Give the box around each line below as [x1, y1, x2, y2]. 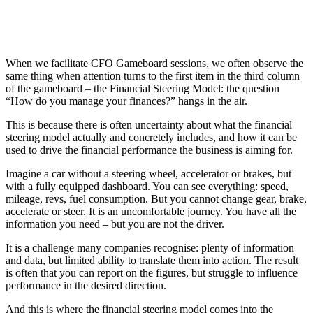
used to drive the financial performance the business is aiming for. [6, 144, 298, 156]
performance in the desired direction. [6, 279, 172, 291]
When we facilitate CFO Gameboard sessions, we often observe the [6, 57, 303, 69]
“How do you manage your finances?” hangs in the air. [6, 95, 253, 107]
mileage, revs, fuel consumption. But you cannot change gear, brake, [6, 193, 307, 205]
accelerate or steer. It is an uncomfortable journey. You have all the [6, 205, 296, 217]
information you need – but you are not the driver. [6, 218, 227, 230]
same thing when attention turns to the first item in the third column [6, 70, 300, 82]
